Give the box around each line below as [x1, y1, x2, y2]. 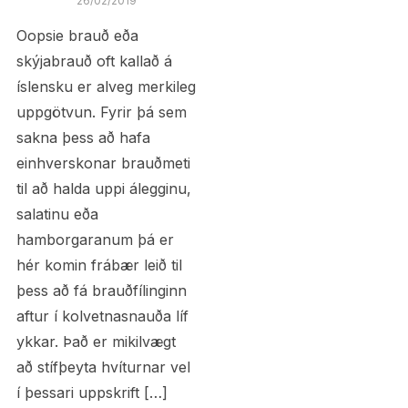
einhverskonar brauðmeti [15, 154, 190, 173]
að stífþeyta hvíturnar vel [15, 358, 190, 377]
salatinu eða [15, 205, 98, 224]
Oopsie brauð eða [15, 26, 138, 46]
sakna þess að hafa [15, 128, 150, 148]
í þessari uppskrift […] [15, 383, 168, 403]
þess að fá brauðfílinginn [15, 281, 187, 301]
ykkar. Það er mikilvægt [15, 332, 176, 352]
